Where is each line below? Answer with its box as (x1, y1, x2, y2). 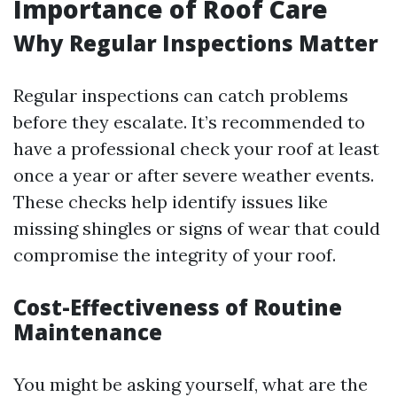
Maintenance (13, 317, 162, 346)
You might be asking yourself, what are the (13, 373, 368, 395)
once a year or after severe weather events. (13, 164, 374, 186)
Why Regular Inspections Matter (13, 28, 378, 58)
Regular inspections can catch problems (13, 84, 348, 106)
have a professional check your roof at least (13, 137, 379, 160)
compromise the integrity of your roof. (13, 244, 336, 266)
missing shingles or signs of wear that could (13, 217, 380, 239)
